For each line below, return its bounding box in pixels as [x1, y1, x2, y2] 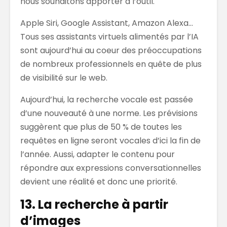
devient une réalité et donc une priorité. [20, 175, 177, 187]
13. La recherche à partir [20, 196, 168, 213]
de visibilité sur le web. [20, 71, 107, 84]
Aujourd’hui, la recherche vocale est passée [20, 93, 193, 105]
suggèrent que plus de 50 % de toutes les [20, 121, 182, 133]
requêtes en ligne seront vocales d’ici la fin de [20, 134, 201, 146]
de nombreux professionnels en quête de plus [20, 58, 202, 70]
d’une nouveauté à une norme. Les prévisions [20, 107, 198, 119]
